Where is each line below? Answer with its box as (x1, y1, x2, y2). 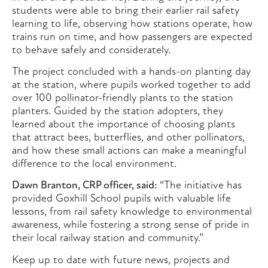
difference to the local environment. (12, 159, 176, 170)
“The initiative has (157, 180, 242, 192)
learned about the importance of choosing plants (12, 119, 235, 131)
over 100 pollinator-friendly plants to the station (12, 93, 233, 105)
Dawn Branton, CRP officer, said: (12, 180, 157, 192)
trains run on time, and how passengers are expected (12, 31, 252, 43)
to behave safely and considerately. (12, 44, 170, 56)
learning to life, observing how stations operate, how (12, 18, 252, 30)
